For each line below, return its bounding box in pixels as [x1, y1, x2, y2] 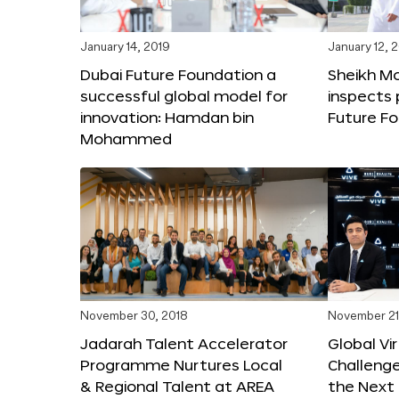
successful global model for [80, 86, 288, 104]
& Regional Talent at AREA [80, 377, 274, 395]
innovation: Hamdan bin [80, 108, 254, 126]
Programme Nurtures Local [80, 355, 282, 373]
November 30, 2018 [80, 310, 188, 322]
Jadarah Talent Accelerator [80, 334, 288, 352]
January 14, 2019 [80, 41, 170, 53]
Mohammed [80, 129, 172, 147]
